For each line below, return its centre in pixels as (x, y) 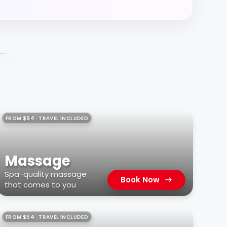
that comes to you (41, 184)
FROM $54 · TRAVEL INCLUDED (47, 217)
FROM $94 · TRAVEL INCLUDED (47, 118)
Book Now (140, 180)
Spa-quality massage (46, 174)
